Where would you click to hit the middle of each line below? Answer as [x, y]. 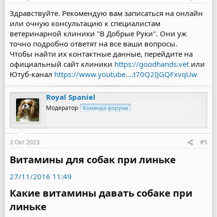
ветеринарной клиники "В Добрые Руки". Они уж [98, 33]
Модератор [62, 108]
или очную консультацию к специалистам [85, 23]
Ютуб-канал [32, 74]
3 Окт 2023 [25, 142]
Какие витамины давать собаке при [101, 193]
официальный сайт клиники [62, 64]
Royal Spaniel [71, 97]
